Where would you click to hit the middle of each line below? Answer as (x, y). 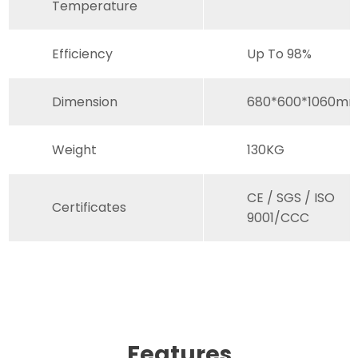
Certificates (89, 207)
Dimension (85, 101)
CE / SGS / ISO (291, 197)
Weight (74, 149)
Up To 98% (279, 54)
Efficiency (82, 54)
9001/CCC (278, 217)
